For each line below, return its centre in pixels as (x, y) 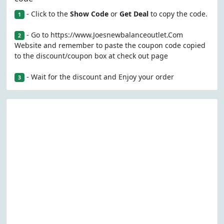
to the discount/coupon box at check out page (91, 56)
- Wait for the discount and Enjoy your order (99, 77)
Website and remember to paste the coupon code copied (110, 45)
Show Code (89, 14)
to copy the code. (178, 14)
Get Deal (134, 14)
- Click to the (47, 14)
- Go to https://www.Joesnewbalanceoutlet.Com (103, 35)
